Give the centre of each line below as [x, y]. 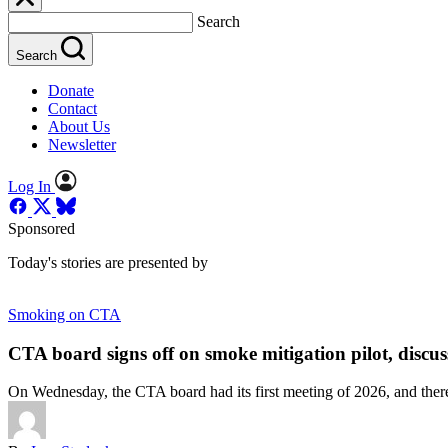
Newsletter [82, 144]
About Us [79, 126]
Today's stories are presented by [108, 262]
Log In [29, 186]
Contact [72, 108]
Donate [71, 90]
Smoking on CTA [64, 314]
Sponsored [41, 228]
